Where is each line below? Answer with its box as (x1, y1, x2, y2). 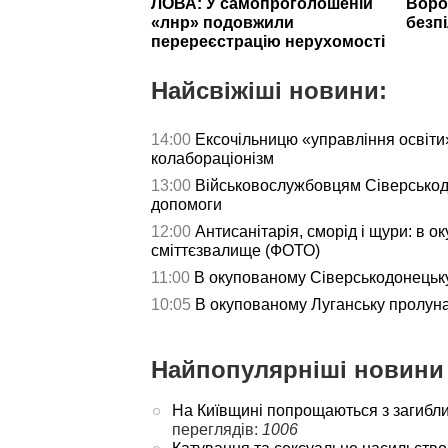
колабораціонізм (151, 149, 274, 167)
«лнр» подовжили (151, 13, 294, 31)
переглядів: (171, 420, 262, 438)
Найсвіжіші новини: (151, 76, 387, 104)
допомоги (151, 195, 222, 213)
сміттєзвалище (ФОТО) (151, 241, 320, 259)
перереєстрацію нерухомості (151, 32, 385, 50)
